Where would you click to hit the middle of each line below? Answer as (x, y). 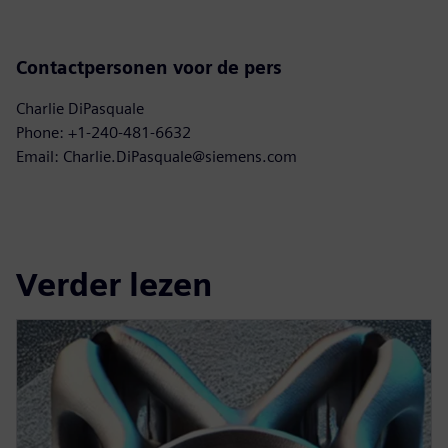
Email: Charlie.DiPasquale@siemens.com (156, 157)
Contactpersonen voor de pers (149, 68)
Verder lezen (114, 284)
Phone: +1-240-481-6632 (103, 133)
